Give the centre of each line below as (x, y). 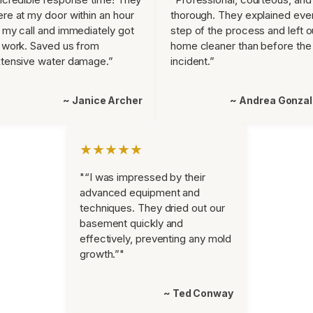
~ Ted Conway (198, 293)
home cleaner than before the (241, 45)
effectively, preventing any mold (156, 238)
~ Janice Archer (103, 100)
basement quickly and (132, 223)
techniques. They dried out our (152, 208)
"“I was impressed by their (143, 177)
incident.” (193, 61)
